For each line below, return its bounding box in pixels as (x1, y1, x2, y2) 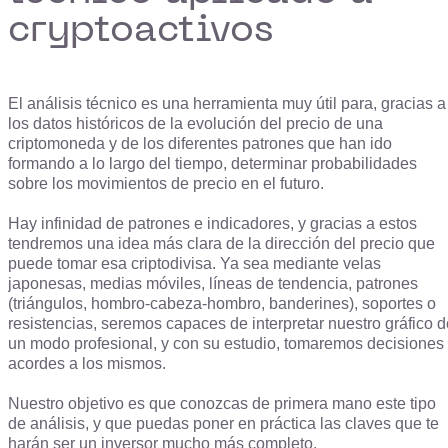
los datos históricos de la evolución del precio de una (8, 115, 383, 133)
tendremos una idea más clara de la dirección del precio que (8, 235, 435, 253)
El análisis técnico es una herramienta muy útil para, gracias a (8, 95, 446, 113)
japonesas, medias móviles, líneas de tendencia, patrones (8, 275, 418, 293)
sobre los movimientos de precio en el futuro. (8, 175, 324, 193)
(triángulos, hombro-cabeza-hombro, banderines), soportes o (8, 295, 436, 313)
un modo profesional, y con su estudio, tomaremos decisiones (8, 335, 444, 353)
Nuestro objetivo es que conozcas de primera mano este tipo (8, 395, 436, 413)
